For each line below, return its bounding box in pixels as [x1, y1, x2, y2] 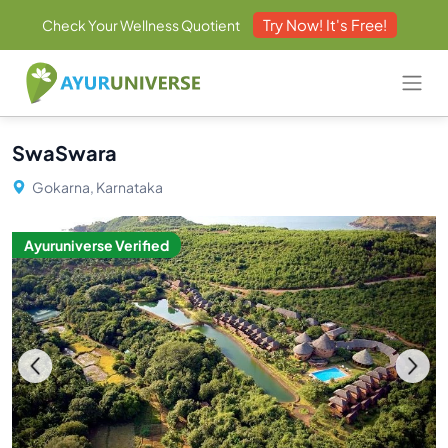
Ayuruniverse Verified [24, 236, 169, 254]
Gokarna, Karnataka [30, 178, 163, 196]
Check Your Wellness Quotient [41, 16, 240, 34]
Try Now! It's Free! [262, 15, 387, 34]
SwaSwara [12, 140, 117, 165]
